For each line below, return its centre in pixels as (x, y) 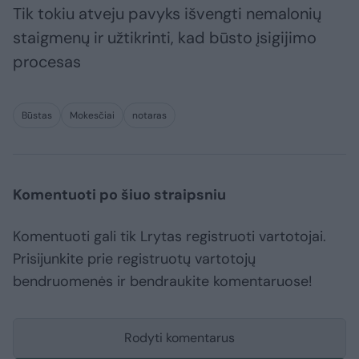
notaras (149, 116)
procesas (47, 62)
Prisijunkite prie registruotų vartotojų (134, 259)
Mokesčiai (92, 116)
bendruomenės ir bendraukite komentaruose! (163, 282)
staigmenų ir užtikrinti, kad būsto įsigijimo (165, 38)
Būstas (37, 116)
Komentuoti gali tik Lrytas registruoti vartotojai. (169, 237)
